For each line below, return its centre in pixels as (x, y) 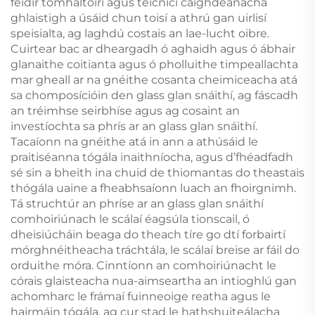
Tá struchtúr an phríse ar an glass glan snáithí (137, 203)
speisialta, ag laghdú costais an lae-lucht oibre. (140, 33)
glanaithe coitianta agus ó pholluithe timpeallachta (154, 64)
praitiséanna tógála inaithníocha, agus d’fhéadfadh (152, 157)
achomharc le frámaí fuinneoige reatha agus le (141, 296)
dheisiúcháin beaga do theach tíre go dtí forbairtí (148, 234)
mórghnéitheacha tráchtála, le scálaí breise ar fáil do (155, 250)
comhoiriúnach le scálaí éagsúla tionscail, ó (130, 219)
